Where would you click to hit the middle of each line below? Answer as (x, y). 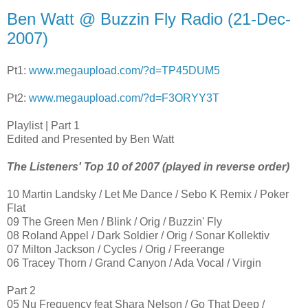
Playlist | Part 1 (43, 126)
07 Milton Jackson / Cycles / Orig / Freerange (116, 250)
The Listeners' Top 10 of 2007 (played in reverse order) (148, 167)
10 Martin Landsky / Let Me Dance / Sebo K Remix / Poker (148, 195)
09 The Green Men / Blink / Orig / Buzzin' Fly (114, 222)
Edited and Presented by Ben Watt (90, 140)
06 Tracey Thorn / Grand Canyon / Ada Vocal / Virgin (134, 263)
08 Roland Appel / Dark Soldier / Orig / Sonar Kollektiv (138, 236)
